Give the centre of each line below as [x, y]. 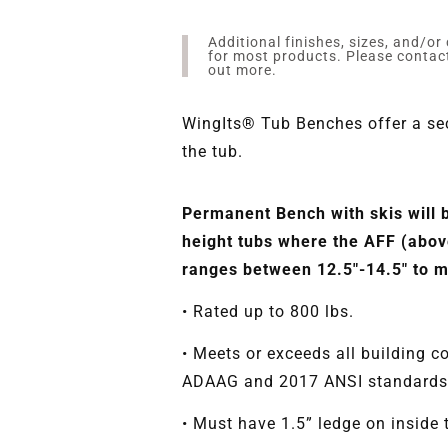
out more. [242, 70]
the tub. [212, 151]
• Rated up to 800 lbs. [268, 311]
